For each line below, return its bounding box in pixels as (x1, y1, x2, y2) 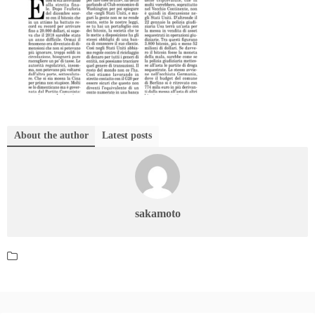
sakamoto (134, 207, 181, 219)
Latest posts (102, 130, 152, 141)
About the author (14, 130, 89, 141)
